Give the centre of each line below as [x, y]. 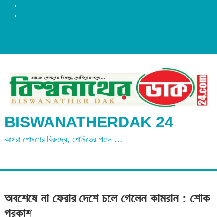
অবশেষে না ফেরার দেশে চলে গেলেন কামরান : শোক [107, 198]
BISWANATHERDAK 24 [89, 122]
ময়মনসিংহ [117, 15]
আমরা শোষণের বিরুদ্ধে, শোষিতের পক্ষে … [63, 139]
